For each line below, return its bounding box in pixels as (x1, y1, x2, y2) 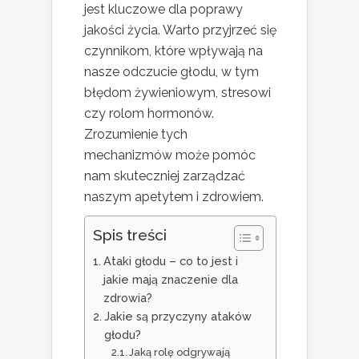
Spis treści (93, 225, 167, 244)
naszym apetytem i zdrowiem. (84, 188, 264, 204)
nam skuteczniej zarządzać (84, 167, 245, 184)
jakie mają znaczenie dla (103, 272, 238, 286)
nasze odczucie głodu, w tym (84, 63, 259, 79)
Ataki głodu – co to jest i (103, 253, 238, 268)
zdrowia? (103, 290, 152, 305)
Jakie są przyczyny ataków (103, 309, 252, 323)
